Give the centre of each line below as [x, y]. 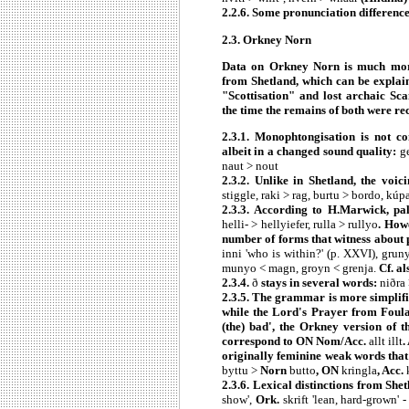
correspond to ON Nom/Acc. [295, 341]
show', [239, 400]
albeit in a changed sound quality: [311, 152]
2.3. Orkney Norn [267, 39]
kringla [359, 371]
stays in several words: [319, 283]
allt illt [386, 341]
